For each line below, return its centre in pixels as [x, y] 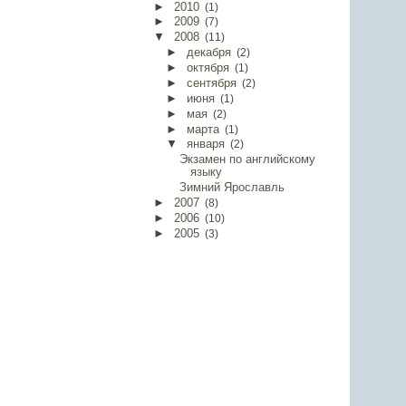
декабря [208, 53]
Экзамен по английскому [247, 160]
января [205, 145]
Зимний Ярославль [232, 188]
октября [208, 68]
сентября [211, 83]
